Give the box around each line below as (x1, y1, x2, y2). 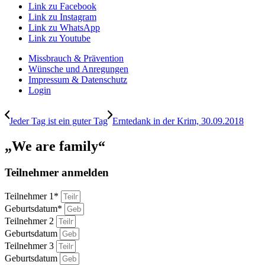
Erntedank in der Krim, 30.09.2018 (112, 116, 244, 127)
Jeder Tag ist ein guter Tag (9, 116, 108, 127)
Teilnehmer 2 (5, 215, 56, 226)
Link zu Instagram (28, 12, 96, 22)
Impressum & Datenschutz (28, 75, 127, 85)
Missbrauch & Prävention (28, 53, 124, 64)
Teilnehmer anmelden (5, 166, 109, 179)
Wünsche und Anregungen (28, 64, 128, 75)
